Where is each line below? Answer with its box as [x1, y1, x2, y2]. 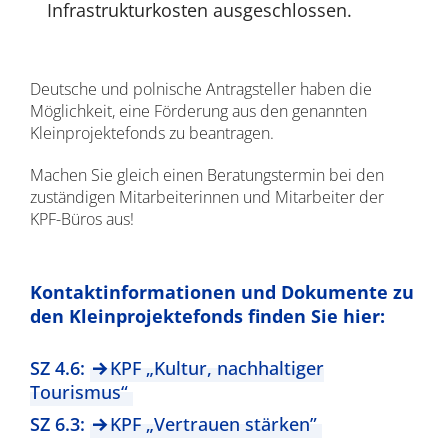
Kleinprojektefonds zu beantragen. [29, 122, 274, 144]
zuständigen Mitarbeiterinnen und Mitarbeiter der [29, 186, 384, 208]
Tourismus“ [29, 380, 128, 404]
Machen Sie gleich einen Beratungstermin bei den [29, 164, 384, 186]
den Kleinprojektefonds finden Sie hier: [29, 304, 385, 328]
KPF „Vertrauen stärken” [109, 412, 317, 436]
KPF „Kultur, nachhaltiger [109, 356, 324, 380]
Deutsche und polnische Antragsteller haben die [29, 78, 372, 100]
